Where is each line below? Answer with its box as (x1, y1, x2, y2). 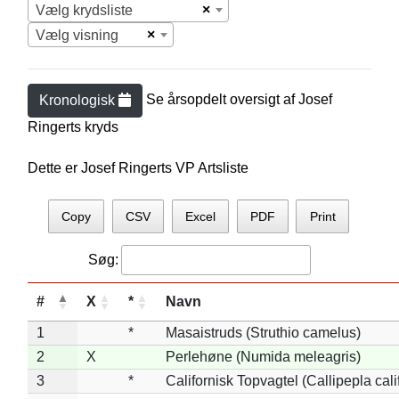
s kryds (73, 119, 118, 134)
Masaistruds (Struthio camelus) (165, 324, 361, 340)
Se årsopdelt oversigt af (145, 92, 298, 108)
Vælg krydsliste (35, 3, 133, 18)
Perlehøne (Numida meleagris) (165, 348, 361, 364)
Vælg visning (35, 28, 118, 43)
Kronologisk (38, 93, 118, 108)
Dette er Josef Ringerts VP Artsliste (27, 160, 248, 175)
